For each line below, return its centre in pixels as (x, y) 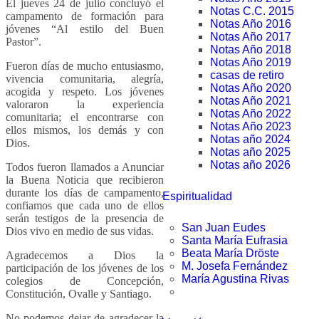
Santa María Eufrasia (235, 240)
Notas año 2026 (250, 165)
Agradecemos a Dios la (85, 255)
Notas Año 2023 (251, 126)
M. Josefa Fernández (235, 266)
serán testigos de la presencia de (85, 218)
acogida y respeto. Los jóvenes (85, 91)
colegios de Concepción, (85, 281)
